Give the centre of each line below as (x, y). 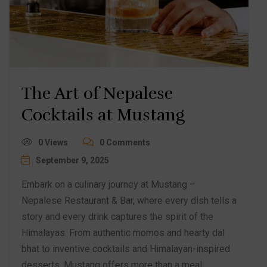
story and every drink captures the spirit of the (117, 216)
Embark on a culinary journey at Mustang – (108, 184)
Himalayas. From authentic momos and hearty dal (123, 232)
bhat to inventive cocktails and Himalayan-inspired (126, 249)
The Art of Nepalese (97, 93)
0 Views (53, 142)
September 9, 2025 (72, 160)
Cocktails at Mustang (103, 115)
